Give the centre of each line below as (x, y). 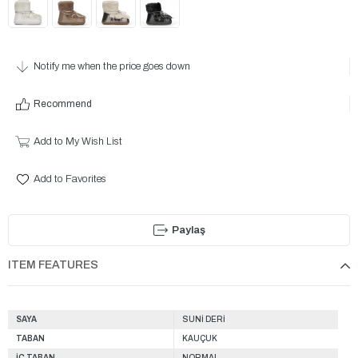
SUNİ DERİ (203, 319)
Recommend (62, 104)
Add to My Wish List (78, 142)
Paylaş (188, 230)
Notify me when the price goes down (111, 67)
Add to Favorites (70, 179)
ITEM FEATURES (53, 265)
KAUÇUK (199, 338)
